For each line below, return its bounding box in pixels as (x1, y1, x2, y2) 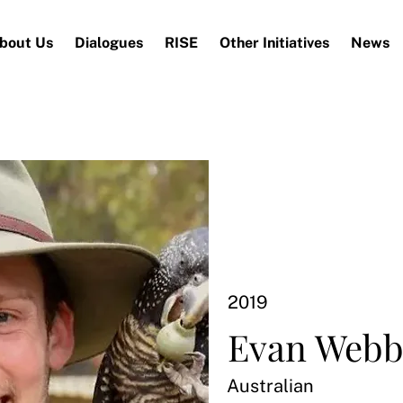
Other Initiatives (219, 34, 329, 51)
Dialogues (75, 34, 143, 51)
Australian (227, 375, 314, 397)
